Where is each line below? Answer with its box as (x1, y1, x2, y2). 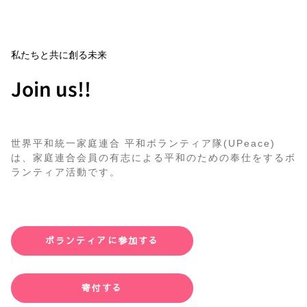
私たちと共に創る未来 (11, 49, 107, 61)
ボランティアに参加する (45, 234, 160, 247)
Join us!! (11, 75, 91, 103)
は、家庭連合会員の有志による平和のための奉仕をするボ (11, 152, 296, 164)
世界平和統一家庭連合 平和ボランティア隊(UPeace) (11, 138, 275, 149)
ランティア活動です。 (11, 167, 121, 178)
